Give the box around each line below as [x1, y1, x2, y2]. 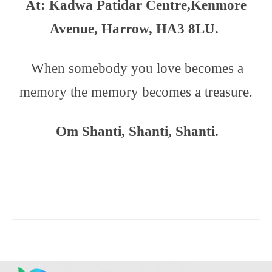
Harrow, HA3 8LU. [101, 21, 222, 36]
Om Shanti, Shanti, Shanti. [56, 124, 219, 139]
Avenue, [50, 21, 101, 36]
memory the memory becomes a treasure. [19, 84, 253, 100]
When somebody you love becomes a [31, 61, 243, 76]
